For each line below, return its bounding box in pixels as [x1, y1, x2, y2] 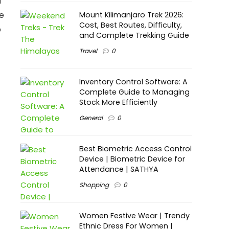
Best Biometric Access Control [79, 143, 192, 154]
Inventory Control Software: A [79, 76, 188, 87]
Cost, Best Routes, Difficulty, [79, 20, 182, 30]
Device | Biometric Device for [79, 153, 185, 164]
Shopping [79, 180, 109, 189]
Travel [79, 47, 97, 55]
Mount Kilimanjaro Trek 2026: [79, 10, 184, 20]
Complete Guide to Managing [79, 86, 190, 97]
